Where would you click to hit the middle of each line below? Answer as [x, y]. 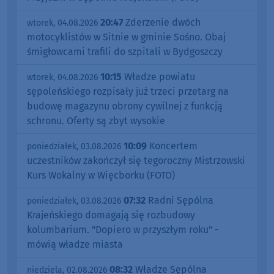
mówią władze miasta [75, 244]
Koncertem [172, 146]
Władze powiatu [158, 76]
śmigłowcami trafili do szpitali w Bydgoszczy [125, 51]
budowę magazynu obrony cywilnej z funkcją [125, 106]
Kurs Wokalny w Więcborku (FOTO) [101, 175]
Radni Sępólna [180, 200]
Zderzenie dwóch [162, 22]
